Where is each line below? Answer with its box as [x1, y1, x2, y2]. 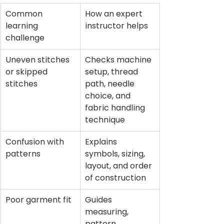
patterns [5, 148, 40, 160]
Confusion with [5, 136, 66, 148]
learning [5, 20, 40, 32]
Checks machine [85, 54, 153, 66]
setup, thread [85, 66, 140, 78]
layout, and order [85, 160, 154, 172]
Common [5, 8, 44, 20]
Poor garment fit [5, 194, 71, 206]
